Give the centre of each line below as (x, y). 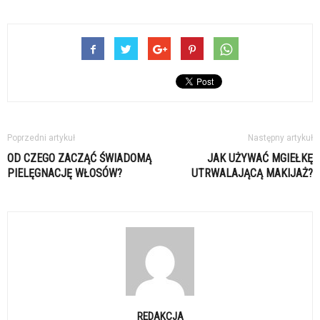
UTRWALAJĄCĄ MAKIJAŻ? (252, 174)
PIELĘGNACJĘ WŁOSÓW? (65, 174)
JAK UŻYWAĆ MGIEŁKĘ (260, 159)
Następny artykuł (280, 138)
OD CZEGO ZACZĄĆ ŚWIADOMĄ (79, 159)
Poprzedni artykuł (41, 138)
